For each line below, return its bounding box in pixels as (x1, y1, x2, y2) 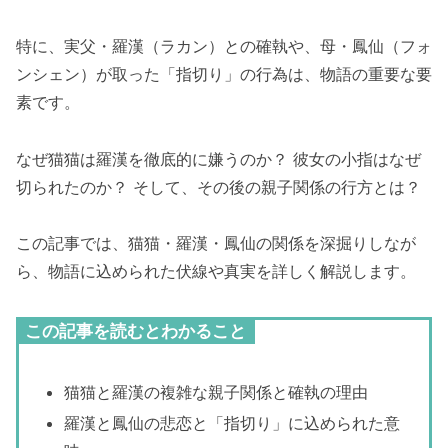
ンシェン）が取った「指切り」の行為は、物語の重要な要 (16, 63, 432, 84)
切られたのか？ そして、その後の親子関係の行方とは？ (16, 176, 421, 197)
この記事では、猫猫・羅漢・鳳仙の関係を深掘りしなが (16, 233, 416, 254)
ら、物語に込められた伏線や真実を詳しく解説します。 (16, 261, 416, 282)
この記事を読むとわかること (25, 321, 246, 342)
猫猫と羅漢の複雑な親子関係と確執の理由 (64, 381, 369, 402)
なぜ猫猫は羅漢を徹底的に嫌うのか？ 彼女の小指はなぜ (16, 148, 421, 169)
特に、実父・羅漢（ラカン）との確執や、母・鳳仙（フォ (16, 35, 432, 56)
